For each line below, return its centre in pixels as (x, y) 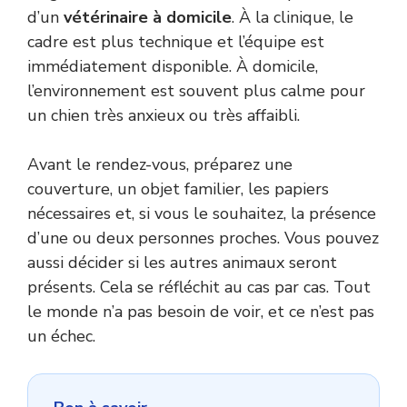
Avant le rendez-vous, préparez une (160, 164)
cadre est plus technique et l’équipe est (176, 41)
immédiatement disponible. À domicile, (173, 66)
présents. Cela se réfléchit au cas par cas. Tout (199, 287)
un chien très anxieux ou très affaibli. (164, 115)
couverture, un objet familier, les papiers (178, 189)
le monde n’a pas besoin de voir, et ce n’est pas (201, 311)
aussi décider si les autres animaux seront (182, 262)
